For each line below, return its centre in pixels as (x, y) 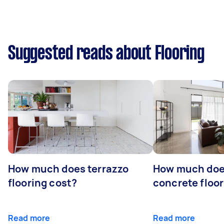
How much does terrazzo (68, 168)
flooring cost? (43, 182)
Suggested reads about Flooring (106, 54)
